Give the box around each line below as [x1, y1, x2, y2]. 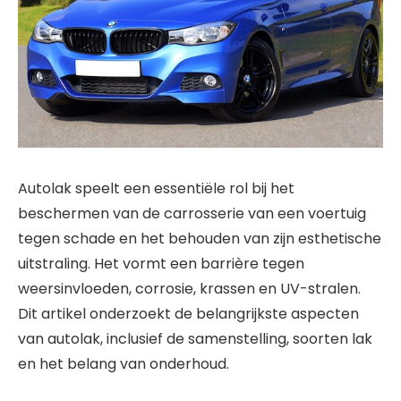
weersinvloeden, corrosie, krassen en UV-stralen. [18, 277, 361, 299]
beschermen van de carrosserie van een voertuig [18, 202, 366, 224]
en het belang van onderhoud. [18, 353, 229, 374]
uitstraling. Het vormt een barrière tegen [18, 252, 304, 274]
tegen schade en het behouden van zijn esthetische [18, 227, 381, 249]
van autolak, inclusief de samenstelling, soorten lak [18, 328, 372, 349]
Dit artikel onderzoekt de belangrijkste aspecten [18, 303, 359, 324]
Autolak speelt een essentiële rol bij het [18, 177, 294, 199]
